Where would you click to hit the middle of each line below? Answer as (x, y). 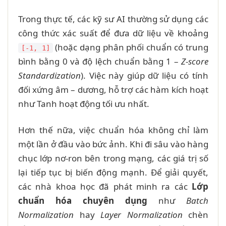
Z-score (195, 61)
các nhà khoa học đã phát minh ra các (105, 186)
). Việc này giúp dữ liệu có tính (145, 75)
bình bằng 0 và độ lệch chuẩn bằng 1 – (100, 61)
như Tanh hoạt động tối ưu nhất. (84, 103)
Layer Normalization (142, 214)
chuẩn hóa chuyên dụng (83, 200)
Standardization (49, 75)
